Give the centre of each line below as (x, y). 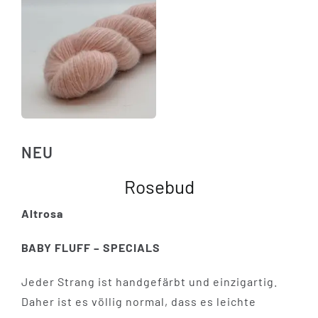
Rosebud (159, 186)
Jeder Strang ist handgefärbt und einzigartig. (149, 281)
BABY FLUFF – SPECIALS (92, 247)
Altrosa (42, 213)
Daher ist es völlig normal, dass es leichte (138, 301)
